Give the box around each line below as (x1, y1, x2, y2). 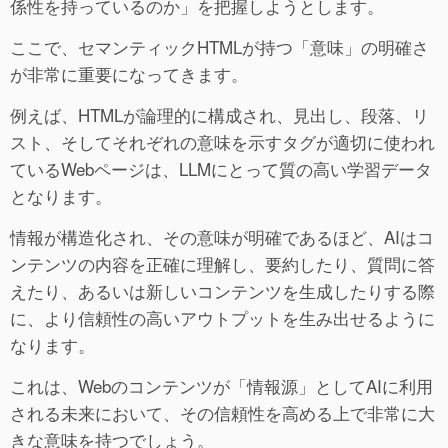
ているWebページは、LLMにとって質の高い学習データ (10, 155, 432, 181)
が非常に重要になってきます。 (10, 60, 248, 86)
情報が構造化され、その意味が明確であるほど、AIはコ (10, 223, 434, 249)
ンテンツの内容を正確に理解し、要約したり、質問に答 (10, 250, 435, 276)
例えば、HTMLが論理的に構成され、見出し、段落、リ (10, 101, 429, 127)
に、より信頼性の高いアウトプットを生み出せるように (10, 304, 435, 330)
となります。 (10, 182, 112, 208)
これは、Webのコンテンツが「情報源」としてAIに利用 (10, 372, 433, 398)
